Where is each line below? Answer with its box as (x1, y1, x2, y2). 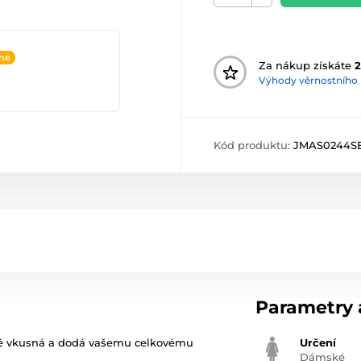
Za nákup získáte (259, 58, 355, 72)
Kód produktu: (214, 139, 293, 152)
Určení (300, 336, 337, 350)
